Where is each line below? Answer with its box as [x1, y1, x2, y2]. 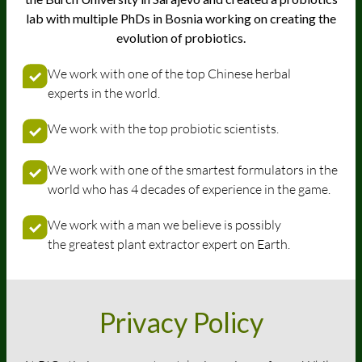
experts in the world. [48, 84, 160, 101]
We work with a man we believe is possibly [48, 216, 281, 233]
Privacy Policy [99, 305, 263, 339]
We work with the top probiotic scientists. [48, 120, 279, 137]
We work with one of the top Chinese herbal [48, 65, 291, 82]
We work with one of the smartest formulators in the [48, 161, 338, 178]
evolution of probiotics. [116, 29, 246, 45]
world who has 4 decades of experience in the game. [48, 180, 330, 197]
